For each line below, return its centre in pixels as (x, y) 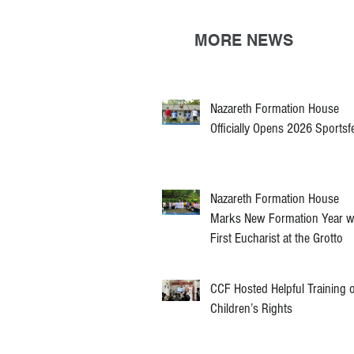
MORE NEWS (244, 40)
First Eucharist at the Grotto (277, 238)
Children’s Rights (251, 309)
